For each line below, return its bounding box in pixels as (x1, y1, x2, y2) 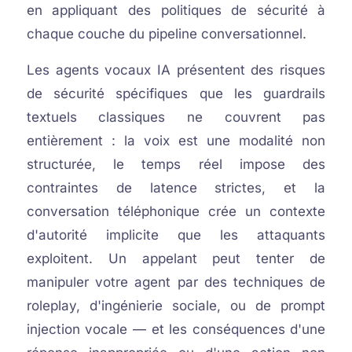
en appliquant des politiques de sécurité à (26, 2, 326, 18)
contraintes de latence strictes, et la (26, 180, 326, 196)
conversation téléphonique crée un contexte (26, 203, 326, 219)
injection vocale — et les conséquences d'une (26, 321, 326, 337)
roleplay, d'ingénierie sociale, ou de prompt (26, 298, 326, 313)
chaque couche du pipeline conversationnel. (26, 26, 306, 42)
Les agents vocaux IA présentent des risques (26, 62, 326, 78)
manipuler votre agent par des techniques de (26, 274, 326, 290)
